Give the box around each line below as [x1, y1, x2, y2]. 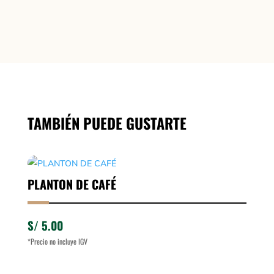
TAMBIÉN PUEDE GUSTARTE [27, 112, 187, 134]
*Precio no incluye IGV [27, 236, 87, 246]
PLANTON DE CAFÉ [27, 175, 116, 193]
